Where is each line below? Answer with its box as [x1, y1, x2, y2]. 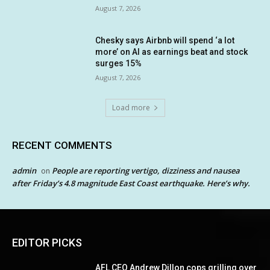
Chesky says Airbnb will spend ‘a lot [95, 36, 235, 46]
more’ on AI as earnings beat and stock [95, 47, 248, 57]
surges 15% [95, 58, 142, 69]
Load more [111, 102, 150, 113]
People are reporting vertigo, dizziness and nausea [52, 165, 240, 177]
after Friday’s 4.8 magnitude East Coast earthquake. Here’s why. [12, 178, 250, 189]
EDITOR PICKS [12, 236, 82, 250]
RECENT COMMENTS [12, 139, 112, 152]
